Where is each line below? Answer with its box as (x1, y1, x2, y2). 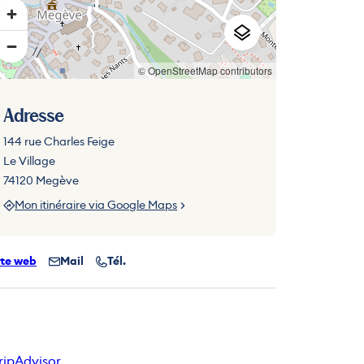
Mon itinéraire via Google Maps (15, 197, 178, 212)
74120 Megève (3, 173, 80, 188)
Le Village (3, 154, 56, 168)
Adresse (3, 109, 64, 125)
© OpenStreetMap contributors (138, 63, 273, 77)
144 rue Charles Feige (3, 134, 115, 149)
